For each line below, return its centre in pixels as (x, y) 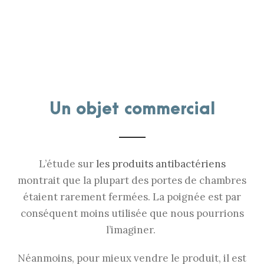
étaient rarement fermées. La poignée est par (132, 197)
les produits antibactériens (161, 164)
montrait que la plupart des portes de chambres (132, 180)
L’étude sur (67, 164)
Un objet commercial (132, 109)
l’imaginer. (132, 230)
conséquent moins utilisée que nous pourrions (132, 213)
